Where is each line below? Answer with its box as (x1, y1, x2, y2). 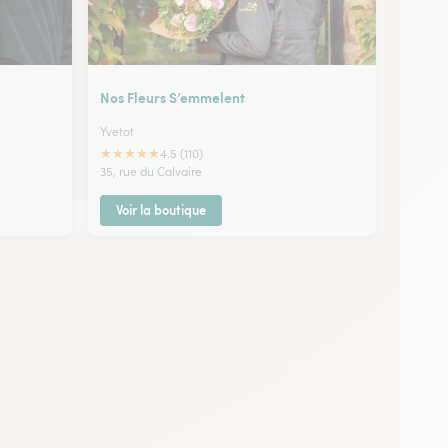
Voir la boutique (116, 200, 206, 219)
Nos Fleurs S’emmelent (100, 86, 245, 107)
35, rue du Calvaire (100, 163, 202, 179)
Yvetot (100, 123, 134, 139)
